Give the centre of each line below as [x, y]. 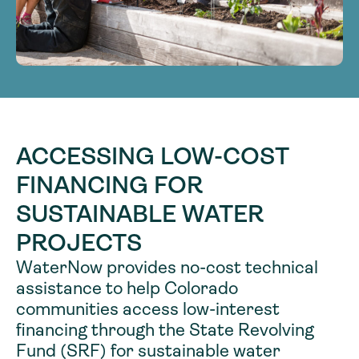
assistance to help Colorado [127, 288]
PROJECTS [79, 242]
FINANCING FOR [109, 185]
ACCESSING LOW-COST [153, 156]
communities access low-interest [148, 309]
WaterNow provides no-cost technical [167, 267]
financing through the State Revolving [165, 329]
